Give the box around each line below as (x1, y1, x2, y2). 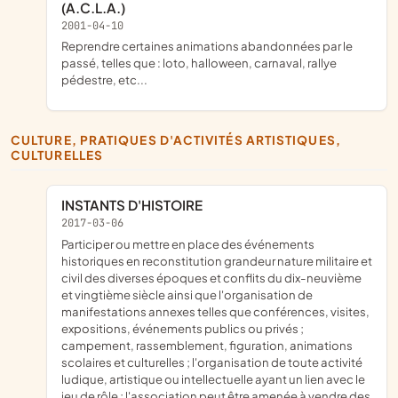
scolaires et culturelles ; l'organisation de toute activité (61, 354, 362, 370)
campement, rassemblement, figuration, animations (61, 337, 353, 353)
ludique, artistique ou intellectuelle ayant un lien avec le (61, 370, 365, 386)
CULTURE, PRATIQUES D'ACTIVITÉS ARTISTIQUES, (11, 132, 22, 148)
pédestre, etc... (61, 72, 147, 88)
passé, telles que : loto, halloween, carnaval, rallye (61, 55, 337, 71)
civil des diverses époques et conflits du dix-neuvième (61, 269, 362, 285)
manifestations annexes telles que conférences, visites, (61, 303, 370, 319)
